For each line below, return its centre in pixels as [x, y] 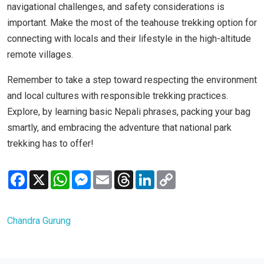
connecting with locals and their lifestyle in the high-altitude [129, 39]
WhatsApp [91, 175]
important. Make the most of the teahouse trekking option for [132, 23]
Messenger [115, 175]
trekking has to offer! [50, 144]
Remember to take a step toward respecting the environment [132, 80]
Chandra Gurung [39, 221]
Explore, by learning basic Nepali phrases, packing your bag [129, 112]
